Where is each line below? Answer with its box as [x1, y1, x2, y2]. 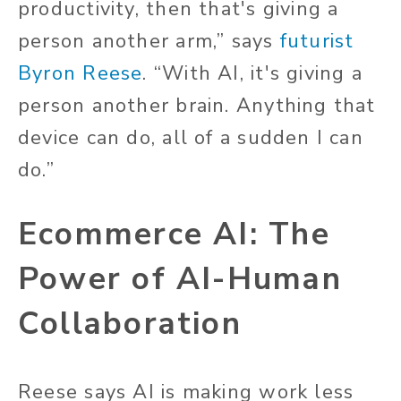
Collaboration [18, 303, 242, 346]
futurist [279, 28, 354, 55]
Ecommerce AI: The [18, 213, 330, 256]
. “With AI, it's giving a [142, 60, 363, 88]
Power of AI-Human [18, 258, 342, 301]
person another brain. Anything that [18, 92, 376, 120]
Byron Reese [18, 60, 143, 88]
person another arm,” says [18, 28, 280, 55]
